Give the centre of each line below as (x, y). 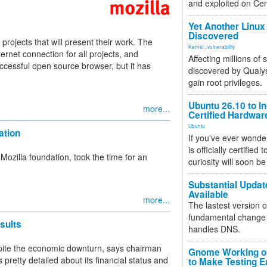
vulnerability (221, 46)
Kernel (196, 46)
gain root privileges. (225, 82)
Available (208, 194)
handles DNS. (214, 229)
